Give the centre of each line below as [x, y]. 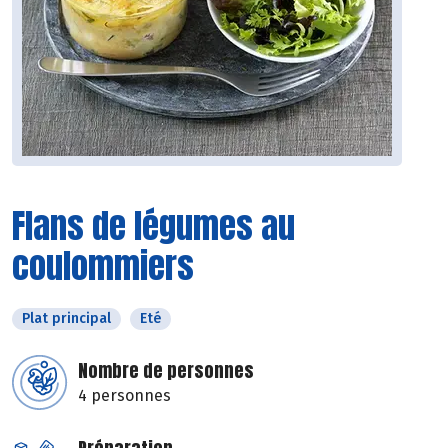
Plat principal [66, 319]
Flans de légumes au [153, 226]
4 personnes [124, 396]
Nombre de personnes [166, 371]
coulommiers [103, 266]
